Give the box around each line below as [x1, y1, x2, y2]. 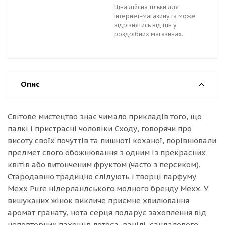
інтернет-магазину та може [114, 12, 195, 20]
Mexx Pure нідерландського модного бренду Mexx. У [8, 184, 208, 193]
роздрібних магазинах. [114, 30, 183, 38]
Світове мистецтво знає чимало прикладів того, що [8, 111, 202, 121]
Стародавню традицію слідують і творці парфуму [8, 172, 196, 181]
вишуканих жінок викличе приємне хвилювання [8, 196, 189, 205]
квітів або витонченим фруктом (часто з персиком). [8, 160, 200, 169]
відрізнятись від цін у [114, 21, 176, 29]
